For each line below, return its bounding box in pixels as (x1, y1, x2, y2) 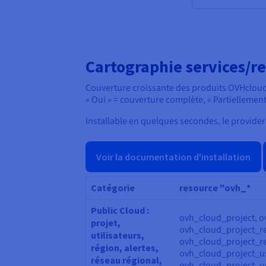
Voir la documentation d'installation (96, 151, 251, 163)
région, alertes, (91, 242, 159, 254)
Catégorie (91, 182, 135, 194)
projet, (91, 217, 121, 229)
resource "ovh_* (179, 182, 251, 194)
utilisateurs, (91, 229, 144, 242)
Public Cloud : (91, 204, 149, 217)
